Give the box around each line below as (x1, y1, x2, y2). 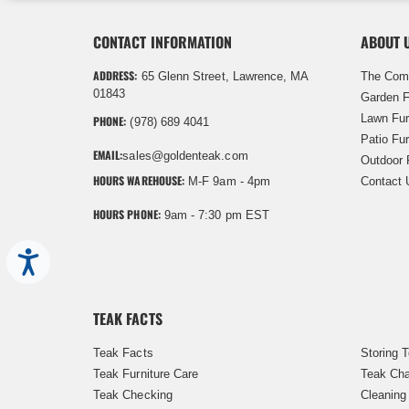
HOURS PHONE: (93, 205, 161, 222)
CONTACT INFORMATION (93, 30, 233, 53)
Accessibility (41, 251, 94, 262)
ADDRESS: (93, 67, 138, 83)
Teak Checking (93, 387, 173, 402)
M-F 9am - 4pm (184, 173, 270, 188)
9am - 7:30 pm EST (160, 207, 269, 222)
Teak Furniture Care (93, 366, 199, 381)
